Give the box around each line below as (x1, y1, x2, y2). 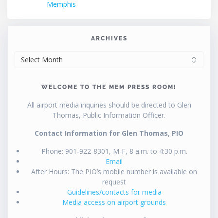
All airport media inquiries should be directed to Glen (27, 100, 191, 109)
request (102, 177, 126, 186)
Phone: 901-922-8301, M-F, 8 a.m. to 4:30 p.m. (41, 146, 187, 156)
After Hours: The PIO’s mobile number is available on (31, 166, 197, 176)
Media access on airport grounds (62, 197, 166, 207)
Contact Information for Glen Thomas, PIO (35, 128, 183, 138)
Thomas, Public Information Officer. (53, 110, 165, 120)
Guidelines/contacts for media (67, 187, 162, 197)
